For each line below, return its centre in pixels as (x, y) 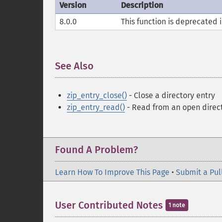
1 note (177, 205)
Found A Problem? (96, 150)
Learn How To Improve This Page (112, 172)
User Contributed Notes (110, 205)
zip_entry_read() (96, 107)
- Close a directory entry (171, 95)
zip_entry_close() (97, 95)
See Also (74, 66)
